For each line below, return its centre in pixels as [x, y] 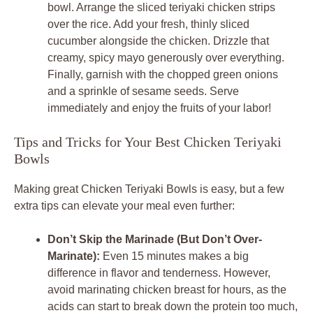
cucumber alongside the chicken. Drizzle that [158, 41]
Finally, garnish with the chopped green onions [163, 74]
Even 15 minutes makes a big [174, 256]
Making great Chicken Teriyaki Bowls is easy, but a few [149, 189]
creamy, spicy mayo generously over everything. [166, 57]
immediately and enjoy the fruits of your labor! [159, 108]
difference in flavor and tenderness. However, [159, 272]
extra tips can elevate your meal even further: [124, 205]
